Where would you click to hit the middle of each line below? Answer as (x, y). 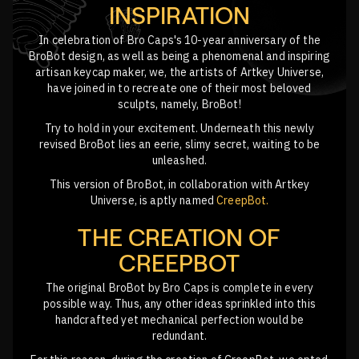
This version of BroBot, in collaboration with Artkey (179, 184)
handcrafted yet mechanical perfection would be (179, 320)
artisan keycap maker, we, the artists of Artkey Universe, (179, 72)
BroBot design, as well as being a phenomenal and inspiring (179, 56)
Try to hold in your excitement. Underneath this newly (179, 128)
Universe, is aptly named (153, 200)
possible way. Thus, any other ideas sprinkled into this (179, 304)
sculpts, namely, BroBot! (179, 104)
